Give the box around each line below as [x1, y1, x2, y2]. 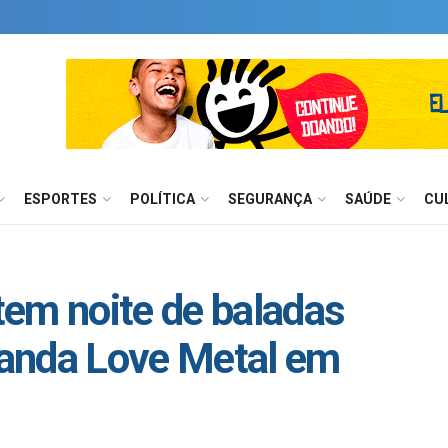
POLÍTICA [130, 191, 195, 207]
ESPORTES [24, 191, 97, 207]
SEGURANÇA [228, 191, 312, 207]
